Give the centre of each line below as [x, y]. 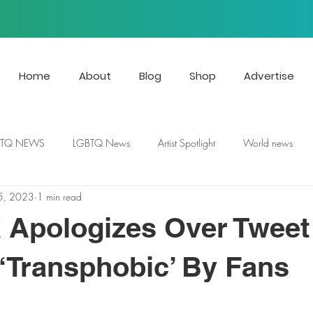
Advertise [269, 76]
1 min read [59, 197]
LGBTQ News [101, 143]
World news [268, 143]
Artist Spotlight [187, 143]
